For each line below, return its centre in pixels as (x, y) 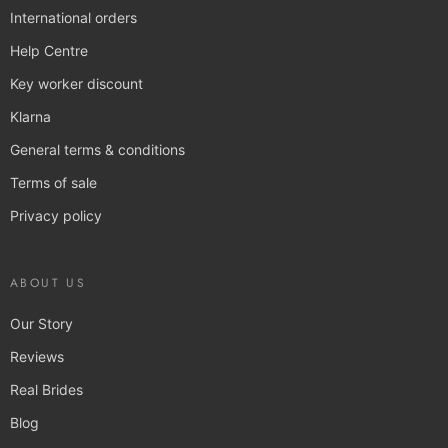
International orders (73, 17)
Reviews (37, 356)
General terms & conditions (97, 149)
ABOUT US (48, 282)
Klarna (30, 116)
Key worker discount (76, 83)
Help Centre (49, 50)
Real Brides (46, 389)
